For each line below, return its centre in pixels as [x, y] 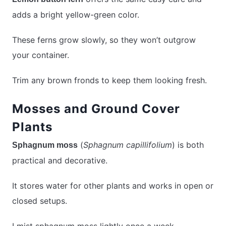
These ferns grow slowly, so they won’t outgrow [104, 40]
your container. [41, 55]
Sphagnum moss [45, 145]
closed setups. [40, 201]
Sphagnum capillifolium [128, 145]
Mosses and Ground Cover [96, 109]
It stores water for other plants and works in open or [113, 186]
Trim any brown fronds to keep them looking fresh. [109, 80]
